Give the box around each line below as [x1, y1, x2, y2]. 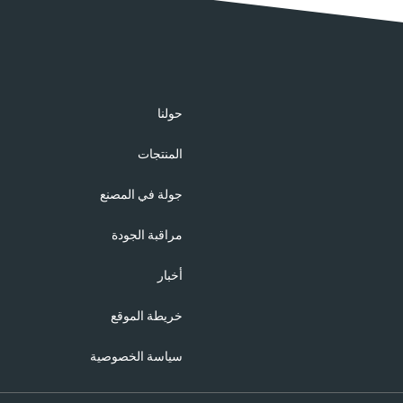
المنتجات [138, 147, 183, 161]
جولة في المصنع [100, 187, 183, 201]
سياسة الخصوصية [90, 349, 183, 363]
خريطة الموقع [111, 309, 183, 323]
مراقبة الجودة [112, 228, 183, 242]
